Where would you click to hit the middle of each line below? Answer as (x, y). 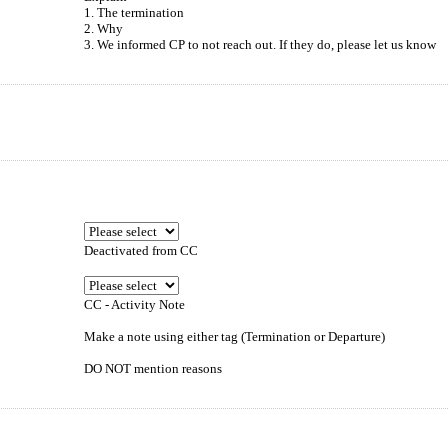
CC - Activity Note (134, 304)
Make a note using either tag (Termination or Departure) (234, 336)
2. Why (103, 28)
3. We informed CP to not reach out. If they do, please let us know (259, 44)
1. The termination (133, 12)
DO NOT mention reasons (152, 368)
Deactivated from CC (140, 250)
